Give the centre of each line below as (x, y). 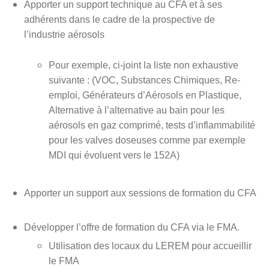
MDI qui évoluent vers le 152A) (114, 155)
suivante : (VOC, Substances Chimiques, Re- (144, 80)
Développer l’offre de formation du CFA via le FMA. (131, 227)
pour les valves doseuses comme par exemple (147, 140)
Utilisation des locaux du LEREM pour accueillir (150, 246)
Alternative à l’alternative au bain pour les (136, 110)
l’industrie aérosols (64, 34)
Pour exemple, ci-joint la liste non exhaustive (143, 65)
